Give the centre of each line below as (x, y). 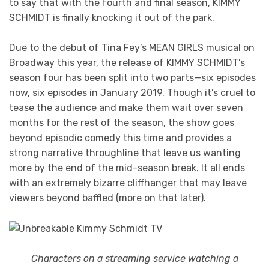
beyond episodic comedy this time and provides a (120, 138)
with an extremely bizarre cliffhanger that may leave (128, 183)
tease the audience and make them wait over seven (126, 108)
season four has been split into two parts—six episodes (132, 78)
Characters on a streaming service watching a (134, 259)
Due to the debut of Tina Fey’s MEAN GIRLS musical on (132, 48)
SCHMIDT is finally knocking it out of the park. (112, 17)
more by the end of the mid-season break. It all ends (127, 168)
